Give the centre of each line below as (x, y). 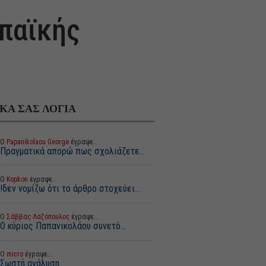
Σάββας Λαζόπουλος (38, 217)
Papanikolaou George (37, 142)
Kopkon (17, 179)
